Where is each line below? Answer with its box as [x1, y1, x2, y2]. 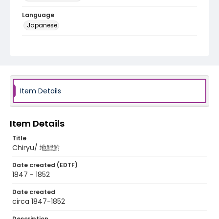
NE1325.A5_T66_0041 [22, 48, 91, 58]
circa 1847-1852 [12, 197, 65, 206]
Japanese [27, 21, 57, 29]
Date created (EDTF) [12, 161, 78, 169]
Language [22, 11, 54, 19]
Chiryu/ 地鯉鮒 [12, 143, 60, 153]
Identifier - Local [22, 40, 75, 48]
